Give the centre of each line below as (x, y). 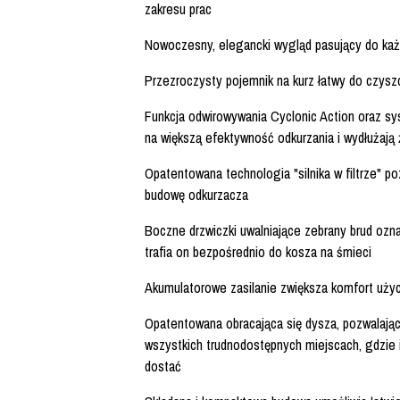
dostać (163, 367)
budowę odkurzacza (196, 195)
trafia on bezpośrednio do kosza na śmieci (258, 252)
